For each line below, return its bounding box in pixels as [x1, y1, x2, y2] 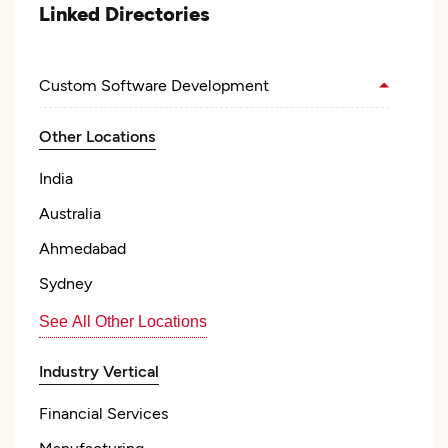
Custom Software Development [39, 75, 269, 94]
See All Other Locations [39, 313, 207, 330]
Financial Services [39, 403, 168, 422]
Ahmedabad [39, 238, 126, 257]
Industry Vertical [39, 361, 159, 380]
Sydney [39, 273, 92, 292]
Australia [39, 203, 101, 222]
